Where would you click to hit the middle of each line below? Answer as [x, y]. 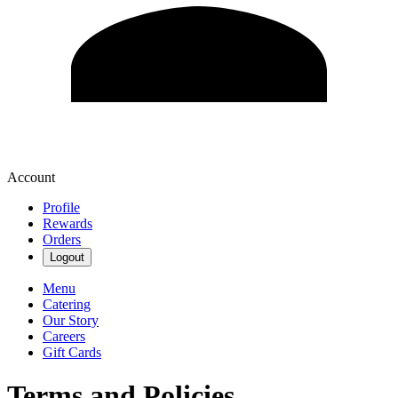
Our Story [71, 320]
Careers [64, 336]
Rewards [68, 223]
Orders [62, 239]
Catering [67, 304]
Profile [61, 207]
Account [31, 177]
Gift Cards [72, 352]
